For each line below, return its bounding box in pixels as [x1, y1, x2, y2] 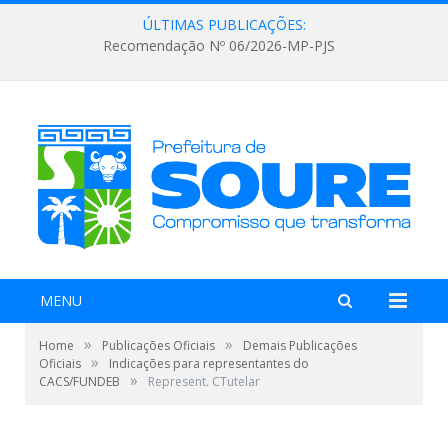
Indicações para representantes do [109, 354, 309, 372]
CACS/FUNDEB [39, 372, 120, 390]
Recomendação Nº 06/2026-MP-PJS [103, 36, 335, 56]
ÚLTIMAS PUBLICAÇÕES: [142, 15, 306, 34]
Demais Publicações [243, 336, 357, 354]
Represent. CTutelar [148, 372, 260, 390]
